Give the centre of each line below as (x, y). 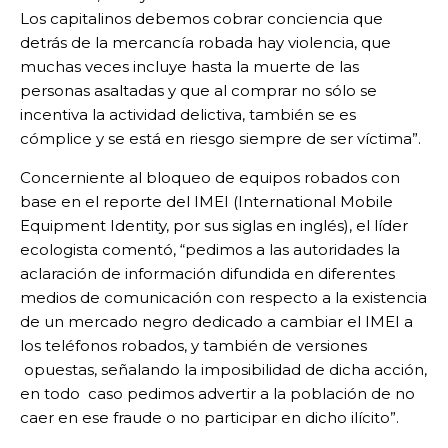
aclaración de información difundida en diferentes (207, 274)
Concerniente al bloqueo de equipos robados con (210, 178)
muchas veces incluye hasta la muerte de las (189, 67)
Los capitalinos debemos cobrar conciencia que (201, 19)
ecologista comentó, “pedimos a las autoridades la (210, 250)
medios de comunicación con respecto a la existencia (223, 298)
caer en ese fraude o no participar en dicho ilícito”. (209, 418)
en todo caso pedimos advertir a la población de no (217, 394)
